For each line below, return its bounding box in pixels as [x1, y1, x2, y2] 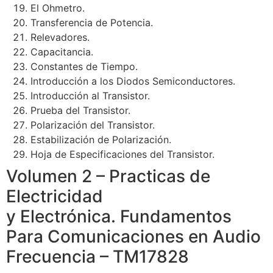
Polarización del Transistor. [30, 119, 155, 132]
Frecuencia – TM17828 [6, 246, 189, 268]
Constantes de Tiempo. [30, 60, 138, 73]
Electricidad [6, 186, 103, 207]
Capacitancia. [30, 46, 93, 58]
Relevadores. [30, 31, 90, 44]
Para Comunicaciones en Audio [6, 226, 261, 247]
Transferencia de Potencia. [30, 16, 153, 29]
